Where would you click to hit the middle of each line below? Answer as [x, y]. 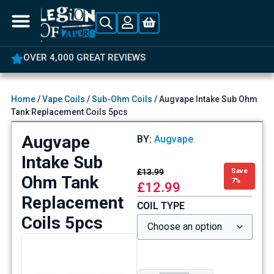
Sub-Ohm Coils [122, 99]
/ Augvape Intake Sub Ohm [205, 99]
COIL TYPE [161, 206]
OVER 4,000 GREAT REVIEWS [84, 57]
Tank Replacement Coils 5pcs [69, 112]
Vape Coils [63, 99]
